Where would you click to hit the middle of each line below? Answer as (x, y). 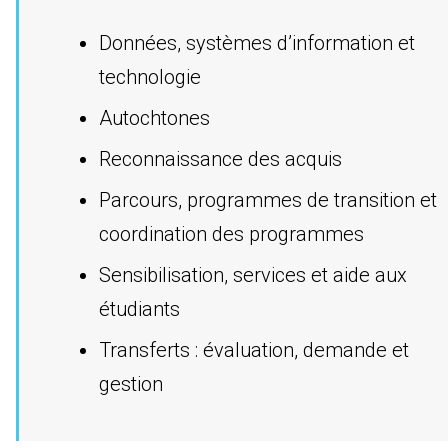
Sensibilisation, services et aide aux (252, 274)
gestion (130, 383)
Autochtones (154, 117)
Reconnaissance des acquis (220, 158)
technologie (149, 76)
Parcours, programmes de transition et (267, 199)
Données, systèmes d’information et (256, 42)
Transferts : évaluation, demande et (253, 349)
